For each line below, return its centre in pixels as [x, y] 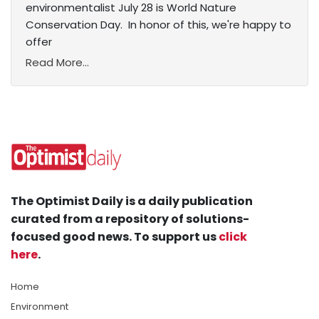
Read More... [57, 63]
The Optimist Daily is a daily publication [132, 202]
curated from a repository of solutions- [130, 219]
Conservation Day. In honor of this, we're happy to [158, 25]
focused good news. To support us [115, 237]
